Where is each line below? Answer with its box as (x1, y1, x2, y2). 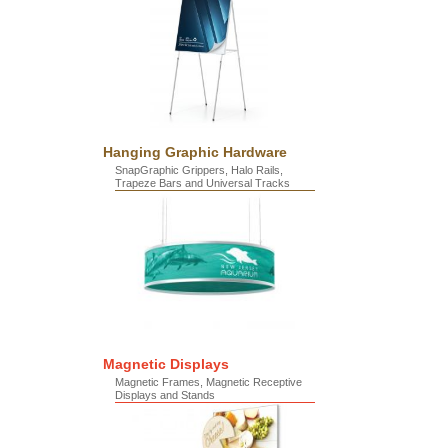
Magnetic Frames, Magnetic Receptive (115, 376, 302, 388)
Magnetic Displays (103, 356, 229, 372)
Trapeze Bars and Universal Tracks (115, 177, 290, 189)
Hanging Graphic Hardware (103, 144, 287, 160)
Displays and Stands (115, 389, 215, 401)
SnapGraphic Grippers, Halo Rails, (115, 164, 283, 176)
